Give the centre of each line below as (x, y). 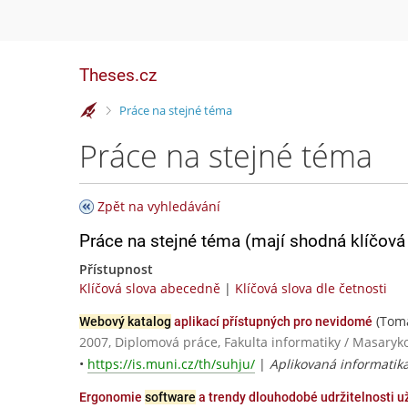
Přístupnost (116, 269)
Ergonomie (112, 398)
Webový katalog (125, 321)
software (170, 398)
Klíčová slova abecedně (150, 288)
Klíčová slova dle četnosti (311, 288)
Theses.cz (118, 75)
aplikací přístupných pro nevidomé (272, 321)
